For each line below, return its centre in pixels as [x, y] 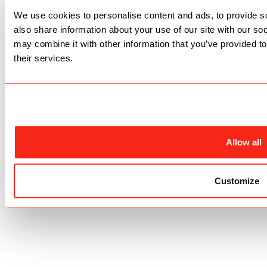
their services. [44, 58]
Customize [237, 181]
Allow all [244, 142]
